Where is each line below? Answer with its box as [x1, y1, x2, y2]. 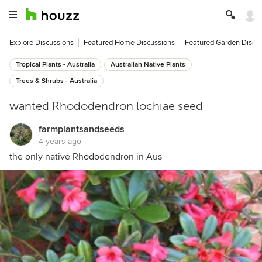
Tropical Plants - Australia [16, 60, 95, 69]
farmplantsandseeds [39, 123, 125, 135]
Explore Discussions [9, 38, 74, 47]
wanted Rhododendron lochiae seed [9, 99, 203, 113]
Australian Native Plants [111, 60, 185, 69]
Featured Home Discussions [84, 38, 175, 47]
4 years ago [39, 136, 81, 146]
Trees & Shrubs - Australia [16, 77, 97, 85]
